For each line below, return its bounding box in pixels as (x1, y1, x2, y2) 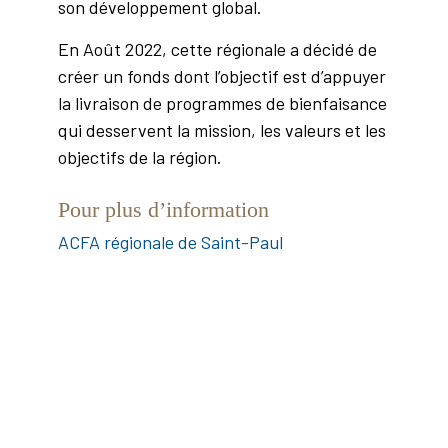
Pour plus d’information (58, 197, 270, 223)
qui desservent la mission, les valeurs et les (58, 119, 387, 142)
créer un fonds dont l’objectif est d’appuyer (58, 65, 387, 88)
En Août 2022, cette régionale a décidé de (58, 38, 378, 61)
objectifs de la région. (58, 146, 223, 169)
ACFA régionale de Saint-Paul (58, 231, 284, 254)
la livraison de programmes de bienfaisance (58, 92, 388, 115)
